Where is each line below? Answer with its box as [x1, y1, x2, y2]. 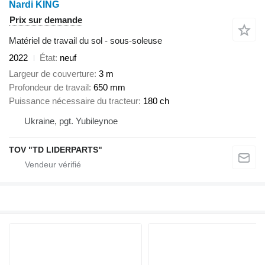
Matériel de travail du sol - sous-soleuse [9, 35, 162, 46]
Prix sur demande [9, 15, 82, 25]
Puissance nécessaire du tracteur [9, 95, 138, 106]
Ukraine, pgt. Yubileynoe [24, 115, 118, 126]
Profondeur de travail [9, 82, 89, 92]
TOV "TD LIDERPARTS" [9, 144, 102, 154]
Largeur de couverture [9, 68, 94, 79]
